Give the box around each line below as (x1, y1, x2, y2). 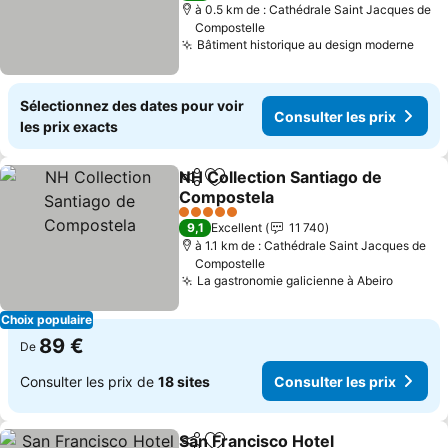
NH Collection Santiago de (179, 167, 383, 187)
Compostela (179, 187, 275, 207)
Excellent (211, 220, 263, 235)
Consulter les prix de (20, 372, 158, 390)
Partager (178, 177, 238, 195)
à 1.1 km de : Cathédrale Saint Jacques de (195, 238, 427, 253)
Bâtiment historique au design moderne (197, 37, 415, 52)
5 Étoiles (178, 211, 226, 227)
